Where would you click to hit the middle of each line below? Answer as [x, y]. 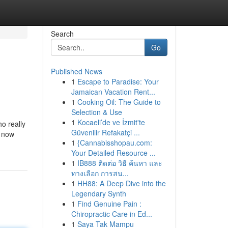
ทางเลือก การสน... [100, 173]
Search [62, 34]
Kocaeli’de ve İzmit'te [111, 122]
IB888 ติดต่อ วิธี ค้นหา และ [120, 163]
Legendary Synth [98, 193]
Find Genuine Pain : [109, 204]
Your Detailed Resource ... [113, 153]
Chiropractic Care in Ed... [111, 214]
